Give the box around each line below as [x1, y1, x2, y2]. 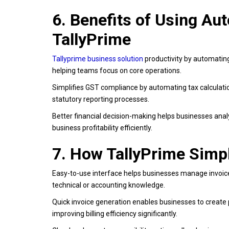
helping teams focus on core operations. [52, 66, 181, 75]
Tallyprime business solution [52, 54, 143, 63]
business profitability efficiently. [52, 123, 152, 132]
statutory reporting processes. [52, 95, 149, 103]
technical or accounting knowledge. [52, 180, 165, 189]
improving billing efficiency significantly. [52, 209, 177, 218]
